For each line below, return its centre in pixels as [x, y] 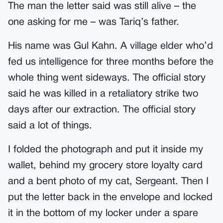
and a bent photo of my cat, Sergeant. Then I [108, 182]
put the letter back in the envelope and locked [110, 198]
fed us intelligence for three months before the [111, 62]
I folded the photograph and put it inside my [106, 150]
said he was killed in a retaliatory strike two [103, 94]
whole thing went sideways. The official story [107, 78]
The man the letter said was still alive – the [102, 6]
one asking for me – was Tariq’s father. [94, 22]
